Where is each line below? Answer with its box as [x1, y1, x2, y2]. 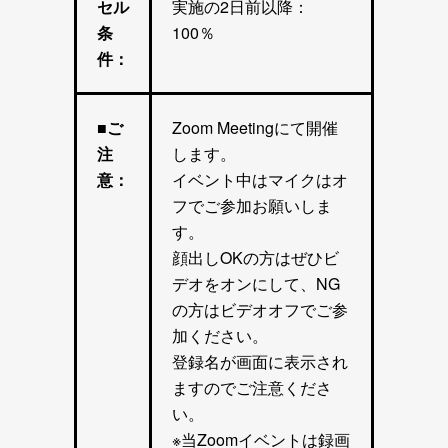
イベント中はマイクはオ [172, 168, 348, 192]
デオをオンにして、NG [172, 272, 340, 296]
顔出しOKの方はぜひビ [172, 246, 339, 270]
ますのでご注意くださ [172, 376, 332, 400]
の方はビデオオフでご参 [172, 298, 348, 322]
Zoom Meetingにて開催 [172, 116, 338, 140]
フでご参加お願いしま [172, 194, 332, 218]
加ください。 [172, 324, 268, 348]
